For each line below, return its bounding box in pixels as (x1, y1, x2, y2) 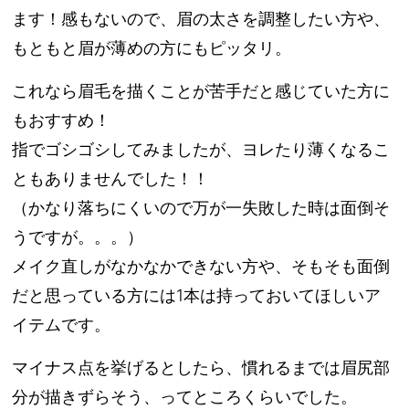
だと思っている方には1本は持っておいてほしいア (12, 286, 382, 306)
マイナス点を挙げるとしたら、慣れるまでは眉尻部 (12, 358, 391, 378)
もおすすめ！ (12, 110, 111, 131)
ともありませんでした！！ (12, 169, 210, 189)
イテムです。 (12, 315, 111, 335)
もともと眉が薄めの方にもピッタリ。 (12, 38, 292, 58)
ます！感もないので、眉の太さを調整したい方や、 (12, 9, 391, 29)
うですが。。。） (12, 227, 144, 247)
